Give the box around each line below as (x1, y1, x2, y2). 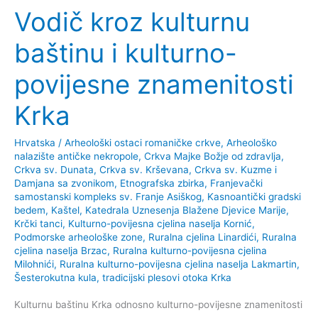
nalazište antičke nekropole (14, 150, 138, 162)
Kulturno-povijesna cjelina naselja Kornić (68, 217, 252, 229)
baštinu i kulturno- (14, 37, 237, 69)
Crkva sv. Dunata (14, 163, 94, 175)
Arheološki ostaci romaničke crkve (65, 136, 221, 148)
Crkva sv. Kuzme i (194, 163, 277, 175)
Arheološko (226, 136, 277, 148)
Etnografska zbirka (120, 177, 204, 189)
